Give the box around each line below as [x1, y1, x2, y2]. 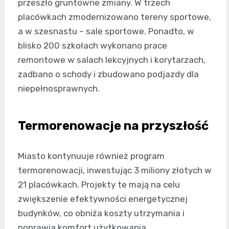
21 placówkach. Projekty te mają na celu [18, 179, 180, 190]
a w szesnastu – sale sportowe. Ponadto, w [18, 26, 194, 36]
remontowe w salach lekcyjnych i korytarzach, [18, 55, 205, 65]
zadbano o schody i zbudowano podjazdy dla [18, 69, 199, 79]
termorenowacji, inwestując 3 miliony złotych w [18, 165, 212, 175]
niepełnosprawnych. [18, 83, 100, 94]
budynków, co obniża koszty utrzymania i [18, 208, 185, 218]
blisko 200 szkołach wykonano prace [18, 40, 167, 51]
